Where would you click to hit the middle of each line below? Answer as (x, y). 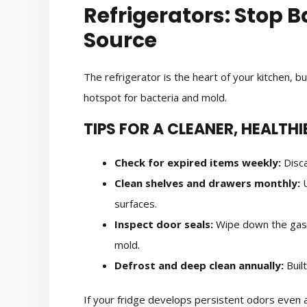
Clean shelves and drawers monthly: (207, 183)
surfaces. (136, 204)
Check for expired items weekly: (198, 163)
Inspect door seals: (164, 224)
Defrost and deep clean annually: (199, 266)
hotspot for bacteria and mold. (155, 97)
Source (120, 40)
